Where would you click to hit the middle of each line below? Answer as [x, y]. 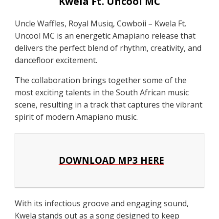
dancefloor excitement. [56, 60]
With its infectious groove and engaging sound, [102, 203]
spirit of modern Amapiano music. [77, 117]
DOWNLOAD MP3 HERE [111, 160]
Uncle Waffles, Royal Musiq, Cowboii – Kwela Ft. [101, 23]
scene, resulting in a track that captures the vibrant [109, 104]
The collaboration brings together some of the [101, 80]
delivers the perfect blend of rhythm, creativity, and [108, 48]
